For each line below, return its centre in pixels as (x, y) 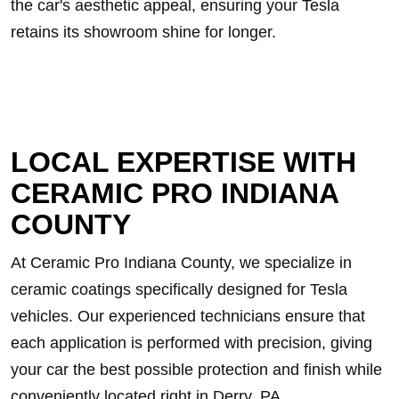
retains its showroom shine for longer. (143, 32)
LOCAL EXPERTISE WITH (183, 162)
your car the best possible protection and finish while (196, 370)
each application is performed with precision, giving (191, 343)
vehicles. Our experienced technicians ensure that (188, 316)
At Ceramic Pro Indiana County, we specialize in (181, 263)
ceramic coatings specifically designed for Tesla (179, 289)
